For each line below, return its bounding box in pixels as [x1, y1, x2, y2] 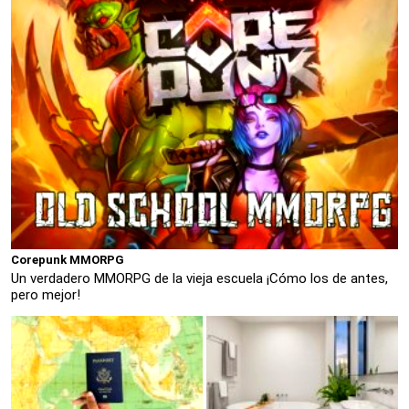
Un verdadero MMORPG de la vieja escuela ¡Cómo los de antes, [11, 269, 388, 287]
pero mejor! [11, 286, 80, 303]
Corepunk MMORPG [11, 253, 124, 267]
